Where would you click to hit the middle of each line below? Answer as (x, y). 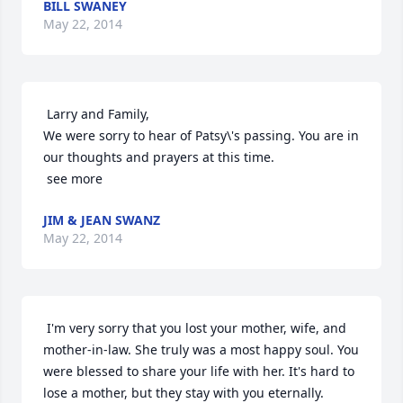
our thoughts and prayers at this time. (159, 157)
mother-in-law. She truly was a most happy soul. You (201, 349)
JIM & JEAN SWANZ (102, 220)
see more (75, 179)
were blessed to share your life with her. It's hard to (199, 371)
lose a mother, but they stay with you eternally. (184, 393)
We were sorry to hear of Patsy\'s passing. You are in (201, 135)
